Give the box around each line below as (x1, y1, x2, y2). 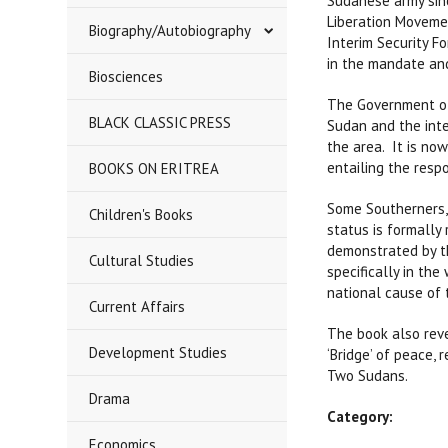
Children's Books (89, 205, 194, 224)
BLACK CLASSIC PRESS (89, 113, 232, 132)
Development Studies (89, 343, 228, 362)
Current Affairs (89, 297, 186, 316)
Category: (327, 407, 394, 426)
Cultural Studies (89, 251, 195, 270)
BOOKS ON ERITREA (89, 159, 220, 178)
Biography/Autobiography (89, 21, 252, 40)
